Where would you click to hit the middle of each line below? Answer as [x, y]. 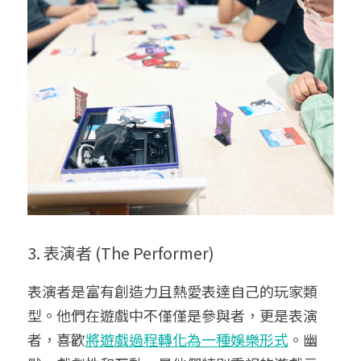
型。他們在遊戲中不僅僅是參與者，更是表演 [172, 315]
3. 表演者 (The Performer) [121, 252]
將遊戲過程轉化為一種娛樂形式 [187, 339]
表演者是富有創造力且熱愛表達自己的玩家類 [172, 290]
